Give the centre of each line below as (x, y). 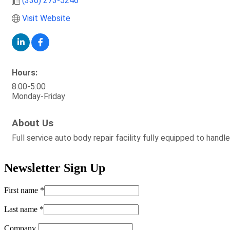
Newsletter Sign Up (55, 168)
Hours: (25, 73)
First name (22, 190)
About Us (33, 123)
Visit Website (46, 18)
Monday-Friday (39, 96)
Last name (22, 209)
